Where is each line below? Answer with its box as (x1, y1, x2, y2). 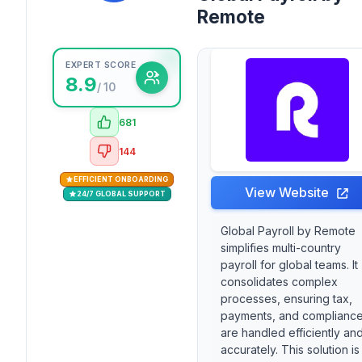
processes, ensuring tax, (221, 292, 352, 306)
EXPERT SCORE (65, 60, 136, 71)
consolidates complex (221, 275, 338, 289)
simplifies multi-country (221, 241, 341, 255)
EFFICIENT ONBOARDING (74, 175, 168, 184)
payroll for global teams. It (221, 258, 358, 272)
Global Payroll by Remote (221, 224, 356, 238)
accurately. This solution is (221, 343, 360, 357)
